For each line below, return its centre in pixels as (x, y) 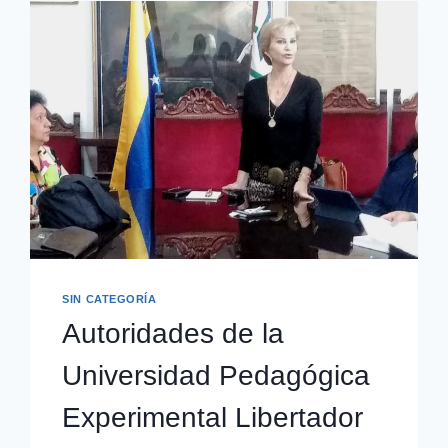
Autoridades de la (173, 334)
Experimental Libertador (213, 418)
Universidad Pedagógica (216, 376)
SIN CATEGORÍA (109, 298)
